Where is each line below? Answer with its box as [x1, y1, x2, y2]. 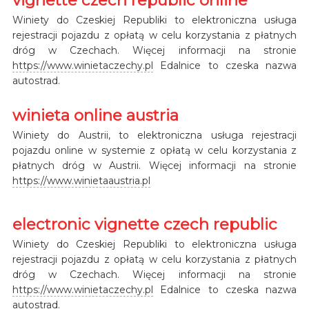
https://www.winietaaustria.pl [12, 174, 150, 187]
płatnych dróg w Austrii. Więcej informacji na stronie [12, 159, 297, 172]
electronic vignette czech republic [12, 214, 277, 234]
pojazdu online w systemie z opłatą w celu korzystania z [12, 143, 297, 157]
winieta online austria [12, 105, 179, 125]
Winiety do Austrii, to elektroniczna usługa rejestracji [12, 128, 297, 141]
